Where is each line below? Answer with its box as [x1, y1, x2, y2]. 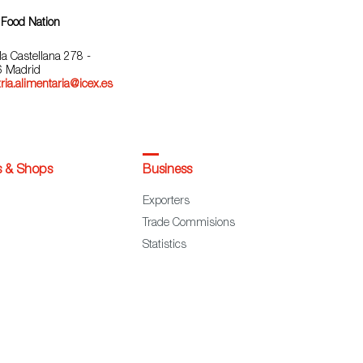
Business [143, 164, 193, 177]
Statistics [143, 239, 187, 251]
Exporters [143, 195, 190, 207]
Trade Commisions [143, 217, 236, 229]
